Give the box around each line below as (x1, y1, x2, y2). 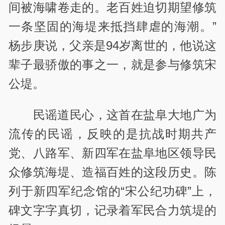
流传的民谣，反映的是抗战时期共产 (9, 127, 216, 141)
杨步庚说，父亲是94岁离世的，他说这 (9, 39, 216, 53)
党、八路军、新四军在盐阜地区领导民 (9, 146, 216, 160)
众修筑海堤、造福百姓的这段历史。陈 (9, 165, 216, 179)
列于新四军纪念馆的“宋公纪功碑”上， (9, 184, 216, 198)
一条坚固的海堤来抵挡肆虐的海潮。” (9, 20, 216, 34)
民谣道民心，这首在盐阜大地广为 (33, 108, 216, 122)
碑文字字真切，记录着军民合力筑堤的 (9, 203, 216, 217)
